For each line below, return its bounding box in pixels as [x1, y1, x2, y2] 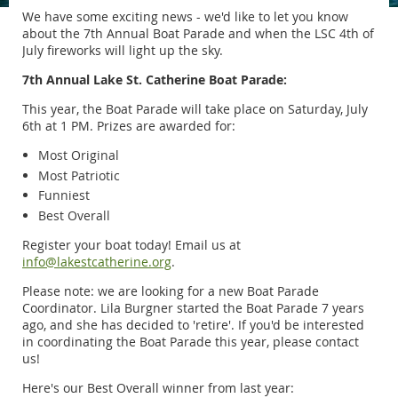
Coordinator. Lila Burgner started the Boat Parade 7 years [22, 298, 364, 316]
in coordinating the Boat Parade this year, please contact [22, 332, 359, 350]
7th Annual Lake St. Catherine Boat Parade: [22, 71, 287, 89]
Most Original [38, 147, 119, 164]
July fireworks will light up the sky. [22, 42, 223, 60]
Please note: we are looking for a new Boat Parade [22, 282, 319, 299]
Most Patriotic [38, 166, 120, 184]
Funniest [38, 187, 90, 204]
